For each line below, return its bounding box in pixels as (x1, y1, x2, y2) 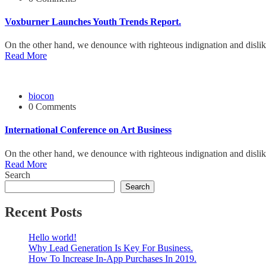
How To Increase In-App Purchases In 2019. (28, 254, 197, 264)
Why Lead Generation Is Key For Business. (28, 243, 193, 254)
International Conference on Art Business (5, 125, 172, 135)
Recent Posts (5, 204, 82, 220)
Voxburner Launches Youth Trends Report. (5, 16, 181, 27)
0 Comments (28, 102, 76, 112)
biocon (28, 91, 54, 102)
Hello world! (28, 232, 77, 243)
